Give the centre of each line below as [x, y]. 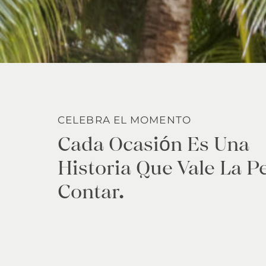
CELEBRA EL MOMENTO [124, 120]
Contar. [91, 191]
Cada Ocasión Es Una [153, 143]
